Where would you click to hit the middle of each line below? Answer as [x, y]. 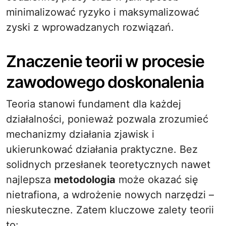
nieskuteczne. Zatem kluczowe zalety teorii [110, 210]
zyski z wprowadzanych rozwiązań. [90, 27]
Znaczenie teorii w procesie [105, 61]
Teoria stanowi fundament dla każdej [94, 104]
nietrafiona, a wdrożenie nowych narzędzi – [110, 195]
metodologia [85, 180]
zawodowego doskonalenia [105, 82]
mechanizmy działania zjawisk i [80, 134]
